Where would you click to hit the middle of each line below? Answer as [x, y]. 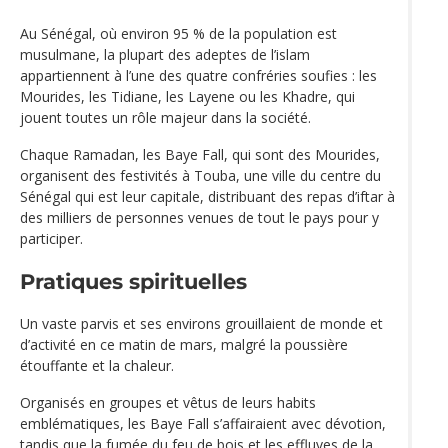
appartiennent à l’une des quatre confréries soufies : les [198, 75]
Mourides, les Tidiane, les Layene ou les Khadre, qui [187, 96]
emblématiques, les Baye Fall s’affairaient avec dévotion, [203, 424]
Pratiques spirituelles [133, 282]
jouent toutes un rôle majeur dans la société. [165, 117]
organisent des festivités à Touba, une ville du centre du [200, 175]
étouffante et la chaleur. [97, 366]
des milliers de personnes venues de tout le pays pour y [199, 217]
